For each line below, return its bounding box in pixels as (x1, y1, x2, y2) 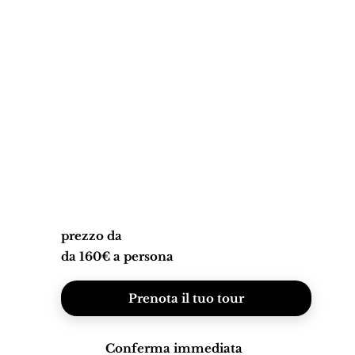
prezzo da (61, 227, 123, 243)
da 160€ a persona (61, 248, 174, 264)
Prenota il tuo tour (128, 290, 245, 306)
